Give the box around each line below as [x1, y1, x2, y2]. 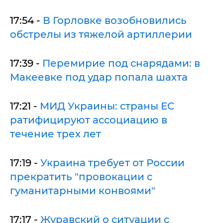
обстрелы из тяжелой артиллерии [10, 28, 192, 40]
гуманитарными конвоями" [10, 184, 155, 197]
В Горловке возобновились [43, 14, 187, 26]
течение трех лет [10, 127, 101, 140]
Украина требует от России [40, 156, 185, 169]
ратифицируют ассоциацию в [10, 113, 167, 126]
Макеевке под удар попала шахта [10, 71, 188, 83]
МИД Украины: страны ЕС [40, 100, 174, 112]
